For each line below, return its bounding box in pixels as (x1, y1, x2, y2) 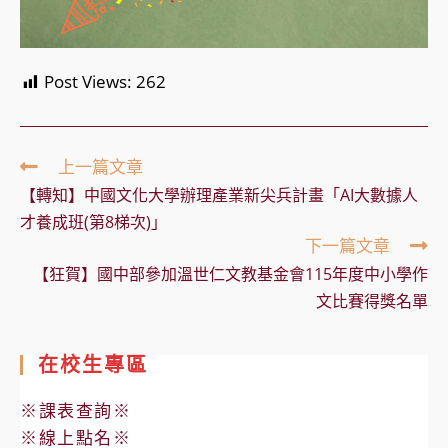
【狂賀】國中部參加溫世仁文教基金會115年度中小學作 (33, 263, 428, 286)
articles (19, 192, 104, 220)
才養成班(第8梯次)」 (20, 211, 167, 234)
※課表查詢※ (20, 399, 132, 423)
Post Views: (44, 70, 132, 94)
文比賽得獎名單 (316, 290, 428, 313)
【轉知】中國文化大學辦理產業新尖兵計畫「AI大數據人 (20, 184, 418, 207)
